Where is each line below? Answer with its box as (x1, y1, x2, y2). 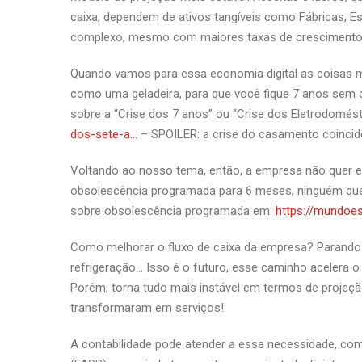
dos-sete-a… (70, 127, 137, 141)
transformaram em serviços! (70, 301, 224, 315)
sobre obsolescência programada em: (70, 204, 276, 218)
